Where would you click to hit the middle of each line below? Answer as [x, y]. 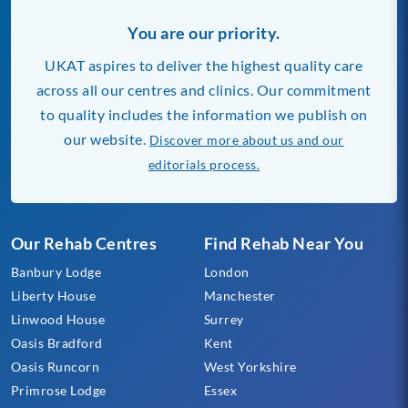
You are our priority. [204, 32]
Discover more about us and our [246, 139]
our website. [107, 138]
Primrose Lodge [58, 390]
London [226, 271]
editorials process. [204, 164]
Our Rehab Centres [84, 243]
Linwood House [58, 319]
